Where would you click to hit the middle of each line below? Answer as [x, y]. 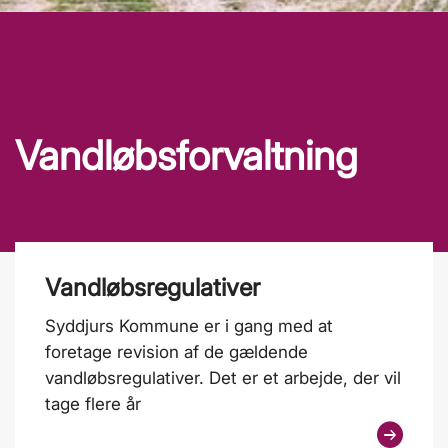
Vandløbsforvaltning [186, 155]
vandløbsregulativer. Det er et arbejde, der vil [223, 377]
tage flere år [93, 403]
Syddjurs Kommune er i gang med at [189, 325]
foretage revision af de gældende [176, 351]
